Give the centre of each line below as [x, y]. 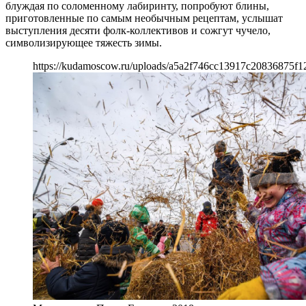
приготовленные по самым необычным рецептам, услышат [144, 18]
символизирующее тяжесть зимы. [84, 42]
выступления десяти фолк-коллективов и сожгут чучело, [138, 30]
